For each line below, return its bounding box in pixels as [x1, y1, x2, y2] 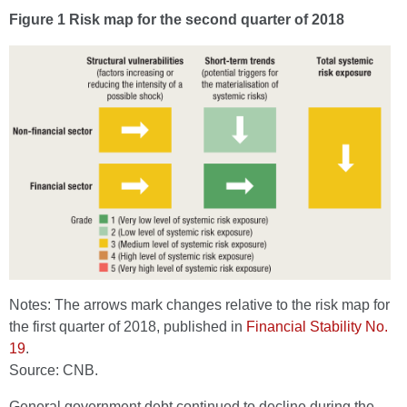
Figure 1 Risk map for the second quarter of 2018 [9, 12, 344, 27]
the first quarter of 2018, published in [9, 319, 246, 334]
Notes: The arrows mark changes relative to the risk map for [9, 297, 390, 313]
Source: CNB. [9, 362, 98, 378]
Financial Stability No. [246, 319, 388, 334]
